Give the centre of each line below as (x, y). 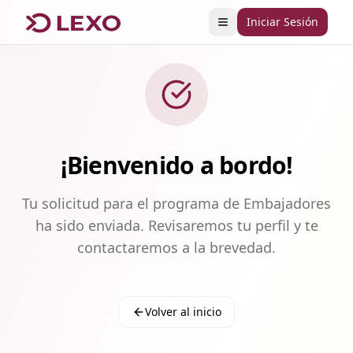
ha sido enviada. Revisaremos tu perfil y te (176, 225)
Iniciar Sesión (282, 22)
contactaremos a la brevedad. (176, 247)
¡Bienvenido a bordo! (176, 165)
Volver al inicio (183, 312)
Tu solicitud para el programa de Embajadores (176, 203)
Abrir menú (252, 28)
